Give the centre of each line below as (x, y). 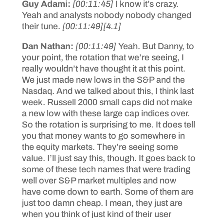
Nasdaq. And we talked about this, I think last (108, 91)
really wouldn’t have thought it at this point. (103, 68)
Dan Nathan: (48, 46)
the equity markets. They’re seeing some (100, 147)
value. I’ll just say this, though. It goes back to (109, 158)
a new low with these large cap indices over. (106, 113)
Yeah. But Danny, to (156, 46)
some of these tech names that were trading (106, 169)
